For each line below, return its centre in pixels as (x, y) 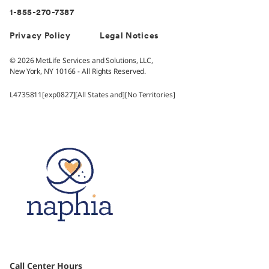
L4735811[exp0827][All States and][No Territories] (92, 95)
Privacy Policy (40, 37)
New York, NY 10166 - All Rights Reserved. (78, 71)
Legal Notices (129, 37)
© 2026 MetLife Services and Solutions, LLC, (82, 61)
